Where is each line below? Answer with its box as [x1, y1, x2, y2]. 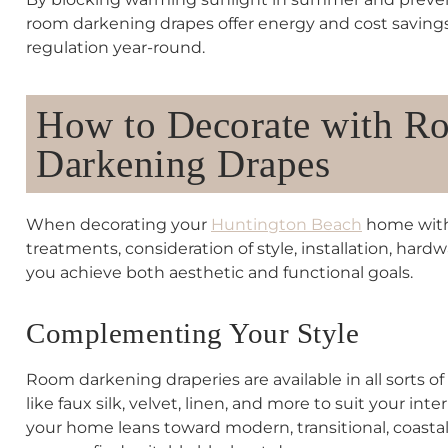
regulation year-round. [26, 38, 205, 58]
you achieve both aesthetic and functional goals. [26, 262, 413, 282]
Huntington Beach [211, 214, 362, 234]
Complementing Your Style [26, 317, 359, 350]
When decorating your [26, 214, 211, 234]
